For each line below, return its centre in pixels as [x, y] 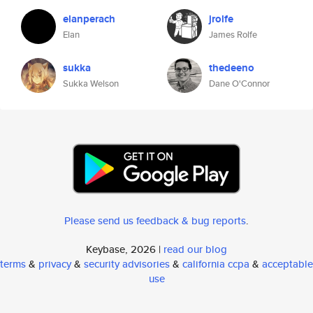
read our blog [195, 249]
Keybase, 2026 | [125, 249]
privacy [55, 264]
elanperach [89, 19]
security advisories [127, 264]
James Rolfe [233, 35]
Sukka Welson [91, 83]
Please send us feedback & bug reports [155, 220]
